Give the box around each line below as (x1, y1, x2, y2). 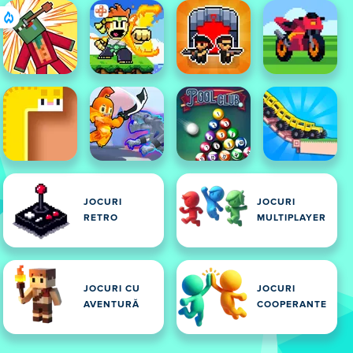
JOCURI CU (84, 284, 140, 294)
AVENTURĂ (84, 300, 139, 310)
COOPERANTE (257, 300, 327, 310)
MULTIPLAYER (257, 214, 326, 223)
